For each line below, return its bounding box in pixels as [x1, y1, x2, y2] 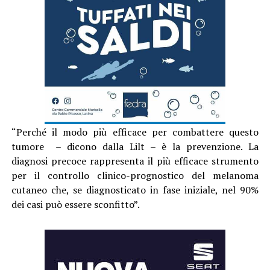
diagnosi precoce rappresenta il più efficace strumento [11, 154, 259, 168]
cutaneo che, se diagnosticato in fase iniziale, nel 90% [11, 183, 259, 196]
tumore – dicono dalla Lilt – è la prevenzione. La [11, 139, 259, 153]
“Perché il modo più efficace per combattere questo [11, 125, 259, 139]
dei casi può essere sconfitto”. [11, 197, 140, 211]
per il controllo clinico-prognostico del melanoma [11, 168, 259, 182]
